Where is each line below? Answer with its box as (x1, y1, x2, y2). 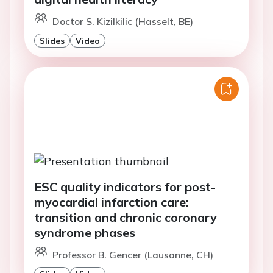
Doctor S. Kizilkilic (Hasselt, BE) (52, 15, 193, 28)
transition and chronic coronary (34, 209, 217, 225)
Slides (40, 35, 65, 46)
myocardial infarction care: (34, 194, 189, 210)
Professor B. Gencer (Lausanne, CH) (52, 248, 213, 261)
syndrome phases (34, 224, 135, 240)
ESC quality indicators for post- (34, 179, 216, 194)
